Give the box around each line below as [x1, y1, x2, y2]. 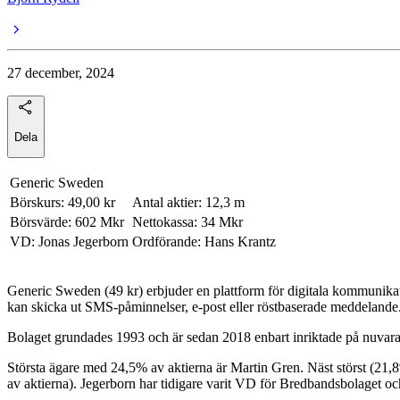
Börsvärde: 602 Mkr [10, 214, 124, 230]
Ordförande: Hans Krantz [132, 234, 276, 250]
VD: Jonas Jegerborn [10, 234, 129, 250]
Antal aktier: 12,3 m [132, 195, 245, 211]
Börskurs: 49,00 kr [10, 195, 115, 211]
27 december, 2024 [7, 64, 114, 80]
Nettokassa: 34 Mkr [132, 214, 243, 230]
